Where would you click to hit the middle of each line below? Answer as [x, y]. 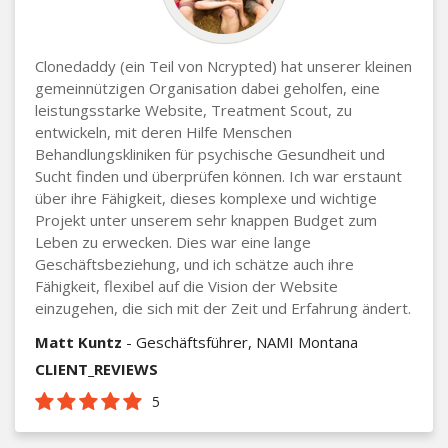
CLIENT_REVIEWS [96, 368]
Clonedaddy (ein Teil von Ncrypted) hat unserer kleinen [223, 65]
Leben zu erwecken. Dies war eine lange [173, 241]
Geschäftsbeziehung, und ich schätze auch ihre [194, 263]
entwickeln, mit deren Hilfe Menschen [163, 131]
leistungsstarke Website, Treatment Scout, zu [193, 109]
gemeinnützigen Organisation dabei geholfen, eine [207, 87]
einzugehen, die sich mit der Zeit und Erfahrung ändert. [223, 307]
